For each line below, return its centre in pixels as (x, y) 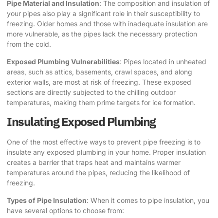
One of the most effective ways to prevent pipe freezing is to (104, 142)
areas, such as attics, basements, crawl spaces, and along (100, 72)
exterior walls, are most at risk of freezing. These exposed (99, 82)
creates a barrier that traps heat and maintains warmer (94, 163)
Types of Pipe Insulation (47, 200)
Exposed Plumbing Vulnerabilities (63, 61)
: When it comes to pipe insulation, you (148, 200)
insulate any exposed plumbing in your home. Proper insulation (106, 152)
